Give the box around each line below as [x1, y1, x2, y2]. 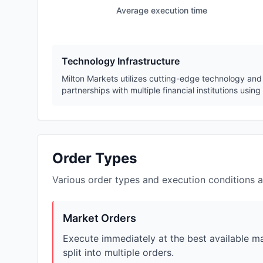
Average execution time [116, 5, 207, 15]
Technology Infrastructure [62, 55, 180, 68]
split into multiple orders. [63, 247, 174, 259]
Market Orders [63, 212, 136, 225]
